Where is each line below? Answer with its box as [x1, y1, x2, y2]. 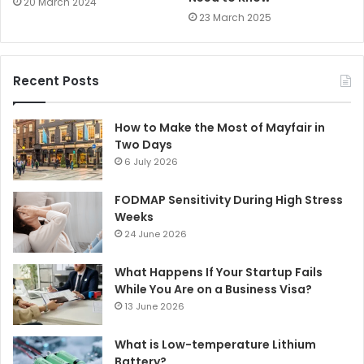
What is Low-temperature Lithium [115, 336, 316, 353]
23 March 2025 [199, 11, 271, 25]
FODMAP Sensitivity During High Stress [115, 192, 343, 209]
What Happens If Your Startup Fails [115, 264, 323, 281]
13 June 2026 [124, 300, 184, 314]
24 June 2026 [124, 227, 187, 241]
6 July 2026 [124, 155, 178, 169]
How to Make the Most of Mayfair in [115, 119, 325, 136]
